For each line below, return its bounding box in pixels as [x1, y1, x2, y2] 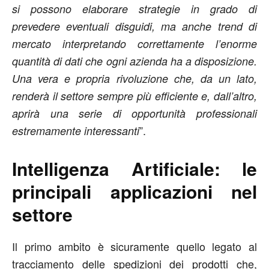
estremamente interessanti [12, 122, 139, 138]
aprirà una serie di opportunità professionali [12, 105, 257, 121]
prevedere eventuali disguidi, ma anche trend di [12, 18, 257, 34]
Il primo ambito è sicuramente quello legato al [12, 238, 257, 254]
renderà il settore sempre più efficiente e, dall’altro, [12, 88, 257, 103]
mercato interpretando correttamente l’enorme [12, 35, 257, 51]
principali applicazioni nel [12, 178, 257, 204]
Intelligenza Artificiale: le [12, 155, 257, 181]
